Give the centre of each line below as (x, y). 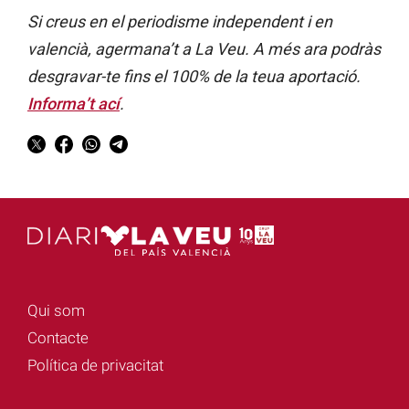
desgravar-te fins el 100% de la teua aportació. (194, 76)
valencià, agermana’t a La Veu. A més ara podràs (204, 48)
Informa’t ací (73, 103)
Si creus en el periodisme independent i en (180, 21)
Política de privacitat (95, 366)
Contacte (58, 338)
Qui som (56, 311)
